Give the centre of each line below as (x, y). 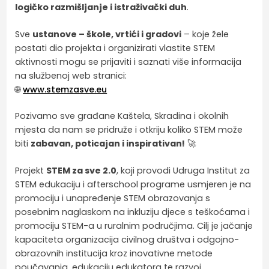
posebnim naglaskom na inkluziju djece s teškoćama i (133, 212)
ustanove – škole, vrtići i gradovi (107, 34)
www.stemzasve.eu (65, 89)
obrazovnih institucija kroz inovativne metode (114, 253)
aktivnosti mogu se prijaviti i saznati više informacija (128, 62)
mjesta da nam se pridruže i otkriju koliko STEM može (129, 130)
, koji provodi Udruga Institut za (183, 170)
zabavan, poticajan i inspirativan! (108, 144)
